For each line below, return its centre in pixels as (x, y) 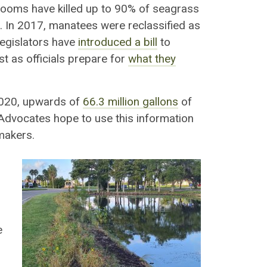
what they (152, 59)
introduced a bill (118, 42)
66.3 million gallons (131, 102)
